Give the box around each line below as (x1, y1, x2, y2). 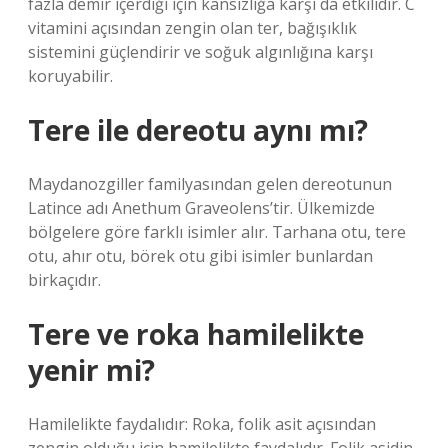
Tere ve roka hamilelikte (28, 315, 364, 353)
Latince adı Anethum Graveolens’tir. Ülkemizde (28, 197, 375, 219)
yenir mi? (28, 351, 155, 389)
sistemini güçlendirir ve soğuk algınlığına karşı (28, 41, 373, 63)
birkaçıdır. (28, 269, 101, 291)
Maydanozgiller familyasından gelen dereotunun (28, 173, 392, 195)
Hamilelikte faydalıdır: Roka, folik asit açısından (28, 413, 376, 435)
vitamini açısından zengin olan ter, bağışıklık (28, 17, 357, 39)
